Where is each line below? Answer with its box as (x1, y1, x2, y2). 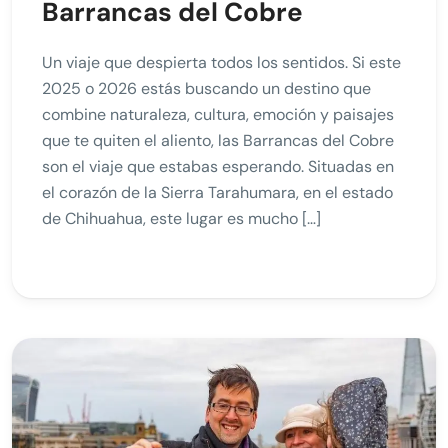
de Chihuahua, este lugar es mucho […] (42, 208, 321, 230)
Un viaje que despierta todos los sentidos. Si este (42, 52, 401, 74)
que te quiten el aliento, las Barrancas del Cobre (42, 130, 394, 152)
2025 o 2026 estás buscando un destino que (42, 78, 371, 100)
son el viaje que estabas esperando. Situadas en (42, 156, 394, 178)
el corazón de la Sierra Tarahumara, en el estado (42, 182, 393, 204)
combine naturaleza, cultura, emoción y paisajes (42, 104, 394, 126)
